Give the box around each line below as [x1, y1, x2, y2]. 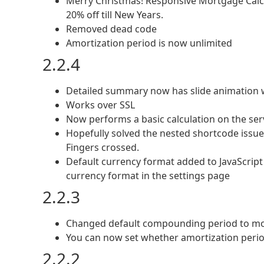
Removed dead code [66, 22, 157, 36]
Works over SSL [66, 98, 135, 112]
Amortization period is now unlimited [66, 37, 232, 50]
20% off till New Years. [66, 8, 163, 22]
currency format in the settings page [66, 169, 230, 183]
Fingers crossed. [66, 141, 139, 154]
